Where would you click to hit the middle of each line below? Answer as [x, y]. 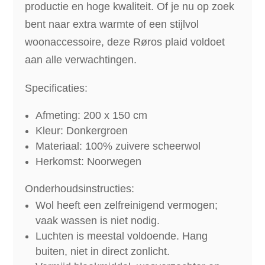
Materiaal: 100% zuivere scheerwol [118, 146]
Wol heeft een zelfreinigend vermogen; [127, 205]
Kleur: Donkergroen [82, 130]
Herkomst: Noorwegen [89, 161]
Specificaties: [56, 88]
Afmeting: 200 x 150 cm [92, 115]
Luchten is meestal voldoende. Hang [122, 236]
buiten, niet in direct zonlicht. [103, 251]
